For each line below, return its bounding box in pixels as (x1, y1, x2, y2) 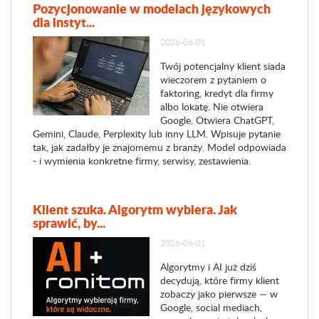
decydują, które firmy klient (159, 273, 279, 287)
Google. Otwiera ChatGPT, (159, 113, 274, 127)
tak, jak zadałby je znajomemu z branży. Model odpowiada (33, 140, 286, 154)
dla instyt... (33, 13, 95, 31)
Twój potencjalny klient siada (159, 59, 286, 73)
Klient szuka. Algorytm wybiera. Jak (33, 200, 237, 219)
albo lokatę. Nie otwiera (159, 100, 263, 113)
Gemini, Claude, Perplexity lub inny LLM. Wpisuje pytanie (33, 127, 281, 140)
